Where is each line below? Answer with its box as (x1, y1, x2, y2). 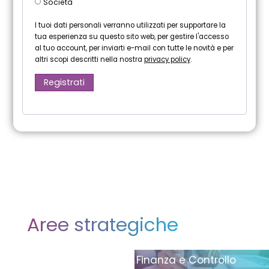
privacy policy (144, 54, 190, 64)
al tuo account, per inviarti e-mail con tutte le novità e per (34, 43, 234, 53)
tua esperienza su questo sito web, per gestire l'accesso (34, 31, 229, 41)
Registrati (44, 76, 85, 89)
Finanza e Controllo (136, 253, 236, 268)
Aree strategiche (26, 211, 178, 238)
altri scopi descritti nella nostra (34, 54, 144, 64)
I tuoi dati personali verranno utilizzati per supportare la (34, 20, 226, 30)
